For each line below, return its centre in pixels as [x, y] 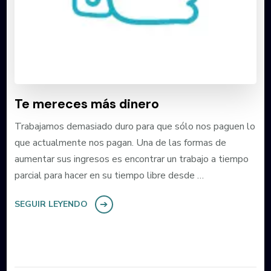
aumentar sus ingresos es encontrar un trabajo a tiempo [131, 159]
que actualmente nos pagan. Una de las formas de [120, 142]
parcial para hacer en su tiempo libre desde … [109, 175]
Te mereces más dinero [87, 104]
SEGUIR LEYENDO [51, 204]
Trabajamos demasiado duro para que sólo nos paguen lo [135, 126]
